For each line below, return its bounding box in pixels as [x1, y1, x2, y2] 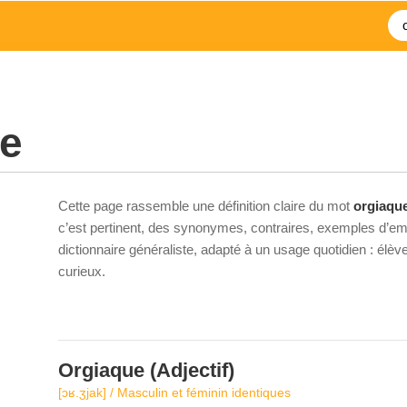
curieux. [58, 263, 105, 279]
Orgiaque [58, 359, 144, 382]
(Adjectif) [144, 359, 234, 382]
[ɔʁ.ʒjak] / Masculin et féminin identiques [58, 385, 291, 400]
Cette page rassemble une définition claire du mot [58, 198, 353, 213]
